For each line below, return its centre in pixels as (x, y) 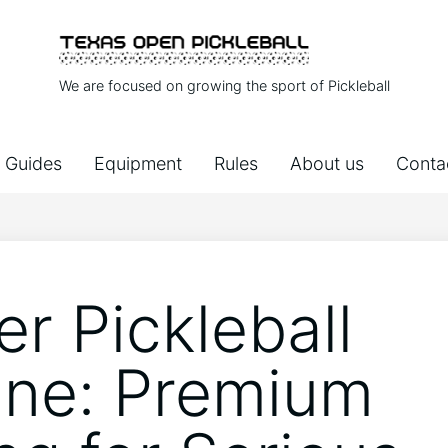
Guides (33, 164)
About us (327, 164)
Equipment (138, 164)
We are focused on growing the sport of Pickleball (224, 86)
